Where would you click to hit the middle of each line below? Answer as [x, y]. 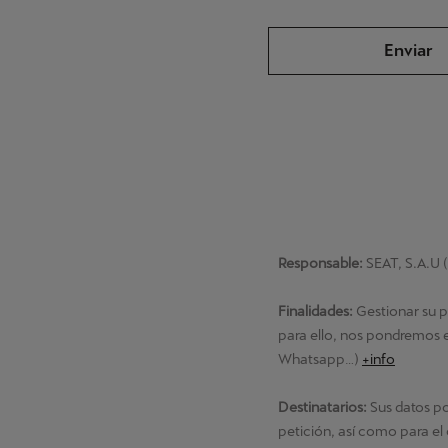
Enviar [408, 51]
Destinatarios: [324, 407]
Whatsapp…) [320, 359]
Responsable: [320, 263]
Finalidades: [315, 311]
